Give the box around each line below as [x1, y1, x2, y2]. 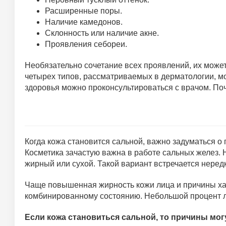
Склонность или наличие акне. [45, 29, 159, 37]
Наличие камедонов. [45, 18, 123, 26]
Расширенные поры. [45, 7, 122, 15]
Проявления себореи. [45, 40, 127, 48]
